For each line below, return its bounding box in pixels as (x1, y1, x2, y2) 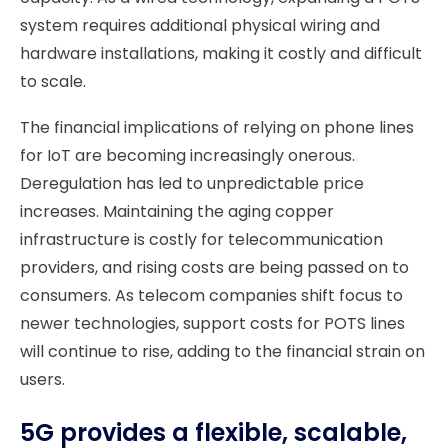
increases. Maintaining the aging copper (20, 200, 334, 223)
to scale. (20, 70, 86, 93)
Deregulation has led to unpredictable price (20, 172, 364, 195)
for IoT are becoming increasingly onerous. (20, 144, 355, 167)
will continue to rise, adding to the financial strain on (20, 340, 425, 363)
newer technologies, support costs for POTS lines (20, 312, 405, 335)
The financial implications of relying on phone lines (20, 116, 414, 139)
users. (20, 368, 65, 391)
